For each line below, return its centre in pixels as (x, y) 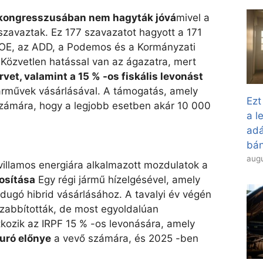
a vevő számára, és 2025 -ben (125, 238)
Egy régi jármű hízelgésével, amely (118, 179)
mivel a (193, 17)
